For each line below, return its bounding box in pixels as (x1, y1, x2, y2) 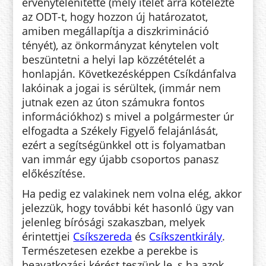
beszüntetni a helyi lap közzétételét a (22, 52, 205, 66)
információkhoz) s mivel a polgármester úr (22, 109, 235, 123)
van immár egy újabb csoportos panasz (22, 151, 219, 166)
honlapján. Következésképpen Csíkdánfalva (22, 66, 237, 81)
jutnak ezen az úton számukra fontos (22, 94, 205, 109)
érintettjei (22, 229, 74, 243)
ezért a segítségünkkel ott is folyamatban (22, 137, 226, 152)
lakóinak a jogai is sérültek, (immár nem (22, 80, 221, 95)
